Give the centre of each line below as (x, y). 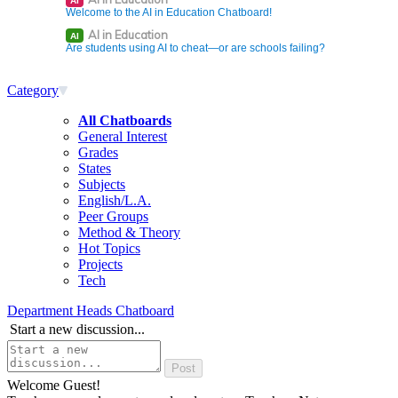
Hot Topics (109, 248)
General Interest (123, 136)
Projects (100, 264)
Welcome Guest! (54, 385)
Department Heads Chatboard (91, 310)
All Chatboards (125, 120)
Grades (98, 152)
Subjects (102, 184)
